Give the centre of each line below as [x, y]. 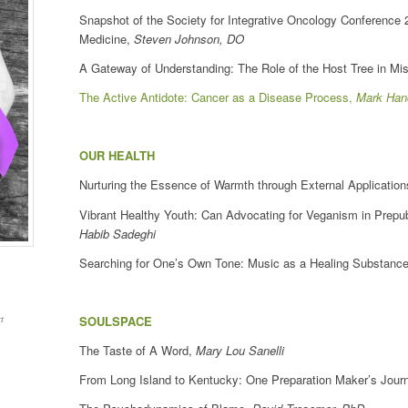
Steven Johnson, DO [189, 39]
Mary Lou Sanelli [240, 350]
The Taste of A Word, [138, 350]
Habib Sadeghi [117, 233]
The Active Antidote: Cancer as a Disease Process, [218, 97]
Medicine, [107, 39]
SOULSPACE [116, 321]
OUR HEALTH [117, 156]
